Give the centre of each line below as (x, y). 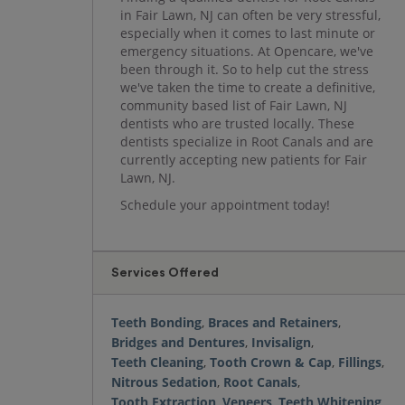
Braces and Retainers (273, 322)
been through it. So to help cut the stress (245, 69)
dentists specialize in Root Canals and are (247, 141)
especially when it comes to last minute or (248, 33)
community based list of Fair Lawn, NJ (234, 105)
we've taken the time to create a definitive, (248, 87)
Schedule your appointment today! (225, 205)
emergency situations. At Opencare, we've (247, 51)
